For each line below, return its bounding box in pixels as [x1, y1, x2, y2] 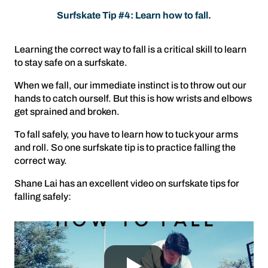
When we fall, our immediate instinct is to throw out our [14, 80, 246, 90]
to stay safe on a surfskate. [14, 57, 127, 68]
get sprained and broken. [14, 106, 120, 117]
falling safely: [14, 191, 71, 202]
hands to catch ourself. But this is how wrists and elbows [14, 93, 252, 103]
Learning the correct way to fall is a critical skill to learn [14, 44, 246, 54]
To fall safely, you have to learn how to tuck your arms [14, 129, 238, 139]
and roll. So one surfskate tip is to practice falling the [14, 142, 236, 153]
